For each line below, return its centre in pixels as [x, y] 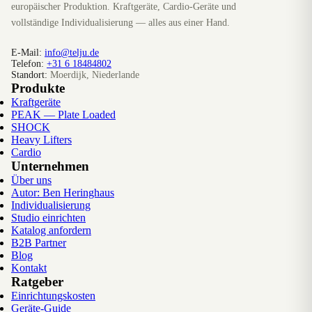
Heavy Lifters [41, 140]
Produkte [38, 88]
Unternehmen [50, 166]
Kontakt [29, 268]
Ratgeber [37, 282]
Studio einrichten [48, 218]
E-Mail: [26, 53]
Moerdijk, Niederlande [93, 75]
